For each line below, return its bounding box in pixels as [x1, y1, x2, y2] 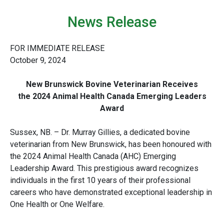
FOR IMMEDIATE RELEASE [10, 43, 104, 53]
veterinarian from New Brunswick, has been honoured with [10, 139, 211, 149]
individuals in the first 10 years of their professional [10, 175, 190, 185]
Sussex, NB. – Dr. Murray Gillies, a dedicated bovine [10, 127, 190, 137]
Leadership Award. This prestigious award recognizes [10, 163, 198, 173]
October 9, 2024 [10, 55, 66, 65]
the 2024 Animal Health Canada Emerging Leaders [17, 91, 206, 101]
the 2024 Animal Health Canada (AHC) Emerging [10, 151, 176, 161]
